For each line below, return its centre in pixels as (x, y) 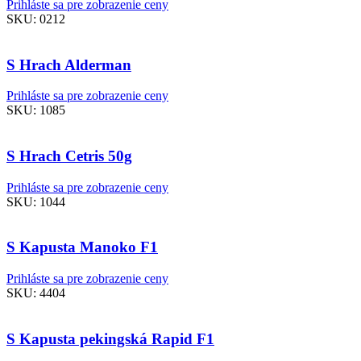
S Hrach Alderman (69, 64)
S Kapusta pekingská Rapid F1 (110, 338)
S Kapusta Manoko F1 (82, 247)
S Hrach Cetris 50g (69, 156)
